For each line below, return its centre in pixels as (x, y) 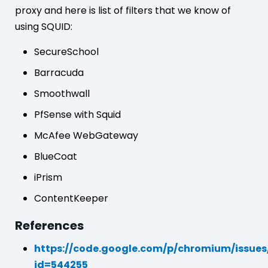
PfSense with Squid (77, 114)
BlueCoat (56, 156)
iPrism (48, 177)
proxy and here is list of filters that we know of (123, 10)
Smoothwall (62, 93)
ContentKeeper (71, 198)
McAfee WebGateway (86, 135)
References (49, 225)
